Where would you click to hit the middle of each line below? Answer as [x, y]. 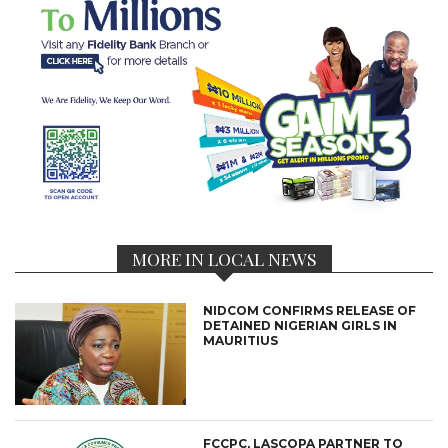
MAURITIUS [241, 340]
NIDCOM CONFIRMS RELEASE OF [310, 310]
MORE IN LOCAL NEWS [224, 258]
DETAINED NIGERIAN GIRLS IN [300, 325]
